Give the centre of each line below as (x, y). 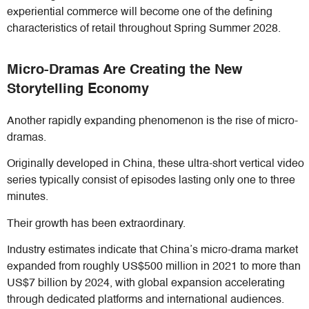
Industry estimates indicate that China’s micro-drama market (152, 251)
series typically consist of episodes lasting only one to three (151, 181)
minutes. (28, 198)
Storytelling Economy (78, 89)
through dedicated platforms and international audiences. (147, 300)
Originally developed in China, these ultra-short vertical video (156, 165)
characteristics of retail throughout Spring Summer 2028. (144, 29)
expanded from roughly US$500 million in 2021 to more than (154, 267)
